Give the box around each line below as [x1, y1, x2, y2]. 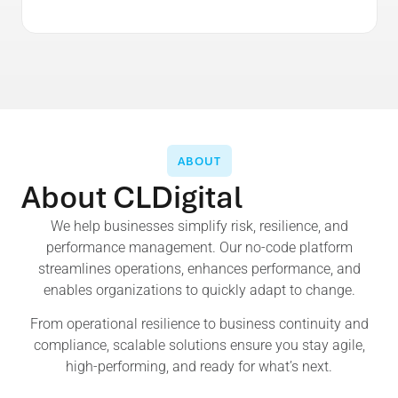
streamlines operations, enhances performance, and [37, 259, 361, 277]
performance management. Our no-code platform [45, 238, 353, 256]
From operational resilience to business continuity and [29, 315, 369, 332]
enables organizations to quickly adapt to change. [43, 281, 355, 298]
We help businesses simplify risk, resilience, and [50, 217, 348, 235]
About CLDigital [21, 175, 243, 217]
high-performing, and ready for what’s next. [66, 358, 332, 375]
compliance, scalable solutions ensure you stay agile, [33, 337, 365, 354]
